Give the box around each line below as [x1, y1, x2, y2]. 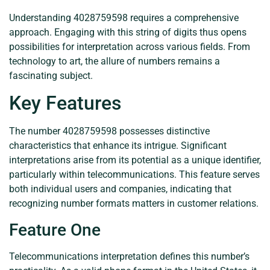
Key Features [9, 92, 121, 115]
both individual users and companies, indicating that [9, 183, 231, 195]
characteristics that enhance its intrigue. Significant [9, 140, 227, 152]
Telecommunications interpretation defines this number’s [9, 250, 250, 262]
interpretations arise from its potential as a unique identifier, [9, 154, 261, 166]
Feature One [9, 219, 101, 240]
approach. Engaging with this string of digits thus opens [9, 26, 246, 38]
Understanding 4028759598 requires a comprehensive [9, 11, 239, 24]
